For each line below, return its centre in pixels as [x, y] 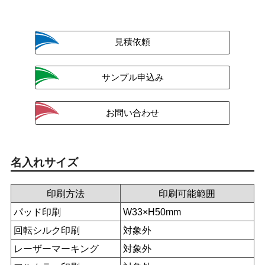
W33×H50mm [152, 211]
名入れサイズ [44, 163]
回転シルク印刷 [47, 230]
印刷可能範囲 [187, 193]
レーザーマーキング [56, 248]
